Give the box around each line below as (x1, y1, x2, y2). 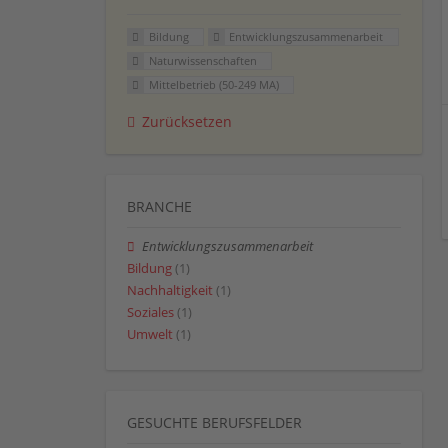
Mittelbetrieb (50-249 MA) (148, 76, 279, 92)
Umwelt (127, 326, 173, 344)
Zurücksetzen (142, 111, 232, 131)
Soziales (127, 304, 174, 322)
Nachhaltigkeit (127, 282, 213, 300)
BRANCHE (127, 196, 192, 216)
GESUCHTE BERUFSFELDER (127, 412, 302, 432)
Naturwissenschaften (148, 53, 257, 69)
